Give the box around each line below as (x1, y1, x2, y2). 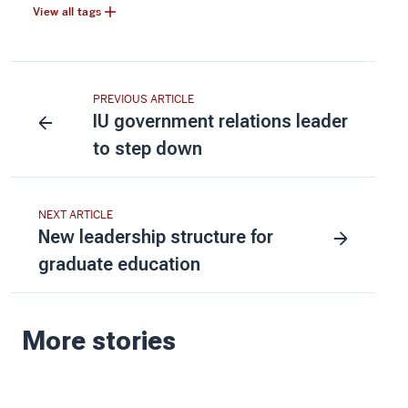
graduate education (38, 252, 200, 275)
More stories (22, 324, 176, 356)
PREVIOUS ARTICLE (93, 91, 194, 107)
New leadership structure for (38, 225, 273, 248)
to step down (93, 137, 202, 159)
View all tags (33, 5, 102, 19)
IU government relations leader (93, 109, 348, 132)
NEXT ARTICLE (38, 207, 113, 222)
